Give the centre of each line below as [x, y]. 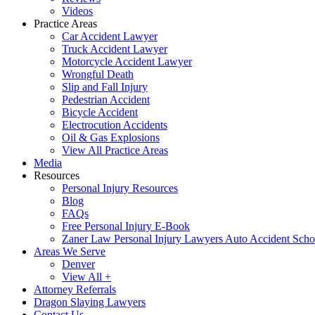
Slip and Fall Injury [105, 87]
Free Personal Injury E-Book [126, 226]
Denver [78, 264]
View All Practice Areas [115, 150]
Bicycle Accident [100, 112]
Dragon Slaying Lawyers [90, 302]
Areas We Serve [70, 251]
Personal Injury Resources [120, 188]
